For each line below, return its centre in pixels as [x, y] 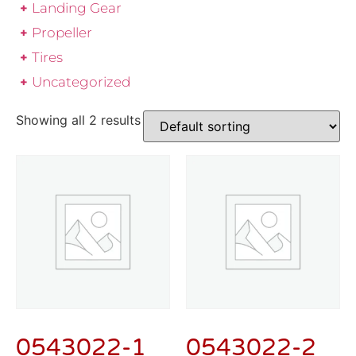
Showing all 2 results [78, 120]
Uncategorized [81, 82]
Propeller [62, 33]
